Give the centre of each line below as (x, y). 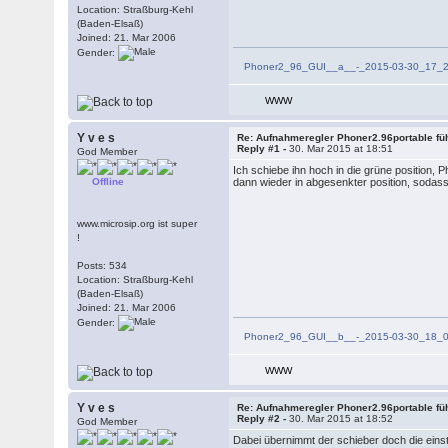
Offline (108, 181)
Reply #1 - (263, 148)
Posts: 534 (102, 265)
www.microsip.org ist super (137, 223)
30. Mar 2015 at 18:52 (341, 418)
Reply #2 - (263, 418)
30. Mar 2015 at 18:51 (341, 148)
